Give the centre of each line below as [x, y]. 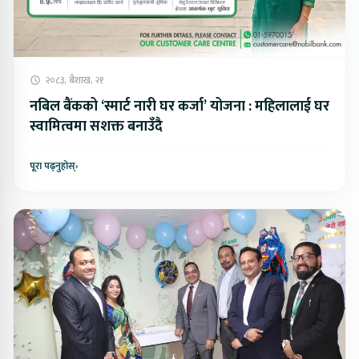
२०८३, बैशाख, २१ [75, 80]
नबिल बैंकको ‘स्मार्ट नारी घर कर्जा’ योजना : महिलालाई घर [179, 106]
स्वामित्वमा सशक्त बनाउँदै [96, 126]
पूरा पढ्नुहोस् [52, 165]
